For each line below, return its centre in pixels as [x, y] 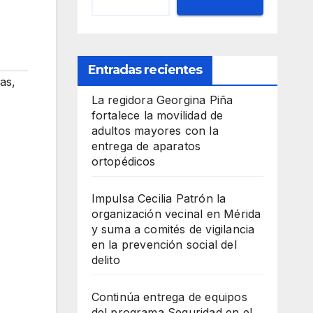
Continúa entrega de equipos [169, 297]
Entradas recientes [145, 70]
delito [105, 260]
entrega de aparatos [146, 146]
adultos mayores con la [155, 131]
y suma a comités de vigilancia [173, 230]
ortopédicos [123, 162]
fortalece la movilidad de [157, 116]
